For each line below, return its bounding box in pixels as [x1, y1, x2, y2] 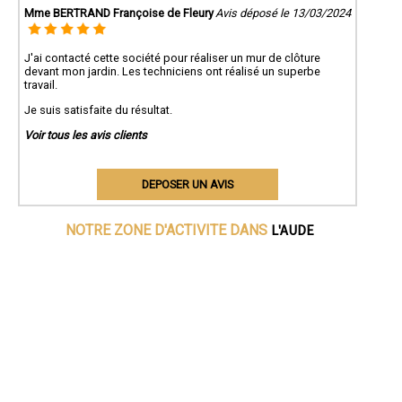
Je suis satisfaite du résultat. [24, 103, 172, 118]
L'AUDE [271, 221, 315, 239]
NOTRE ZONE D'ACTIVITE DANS [66, 222, 272, 239]
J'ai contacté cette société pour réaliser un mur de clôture [24, 51, 320, 66]
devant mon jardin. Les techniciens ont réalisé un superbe [24, 65, 320, 79]
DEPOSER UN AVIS [141, 178, 233, 191]
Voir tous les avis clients [24, 128, 147, 142]
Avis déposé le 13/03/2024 [214, 5, 351, 20]
